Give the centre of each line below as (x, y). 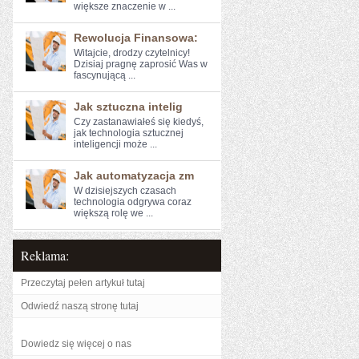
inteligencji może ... (115, 144)
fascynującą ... (105, 75)
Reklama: (45, 255)
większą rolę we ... (113, 213)
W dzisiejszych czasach (125, 191)
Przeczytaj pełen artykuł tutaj (83, 283)
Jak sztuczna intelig (128, 107)
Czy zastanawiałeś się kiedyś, (139, 122)
